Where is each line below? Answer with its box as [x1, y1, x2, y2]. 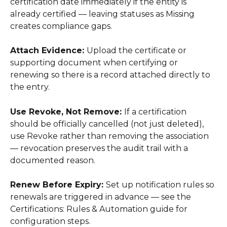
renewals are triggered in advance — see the [10, 192, 193, 202]
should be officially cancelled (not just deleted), [10, 119, 206, 129]
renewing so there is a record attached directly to [10, 70, 212, 80]
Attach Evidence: [10, 46, 87, 56]
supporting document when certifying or [10, 58, 180, 68]
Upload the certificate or [87, 46, 188, 56]
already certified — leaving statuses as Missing [10, 9, 197, 19]
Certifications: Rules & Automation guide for [10, 204, 190, 214]
